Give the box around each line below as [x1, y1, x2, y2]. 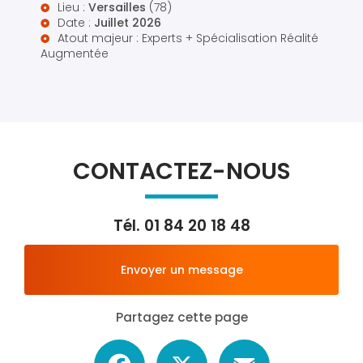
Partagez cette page [115, 309, 248, 327]
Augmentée [41, 45, 109, 62]
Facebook [144, 338, 203, 355]
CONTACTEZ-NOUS [72, 155, 291, 188]
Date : [58, 15, 94, 32]
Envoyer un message [120, 262, 243, 279]
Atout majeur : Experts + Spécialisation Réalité [58, 30, 318, 47]
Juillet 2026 [94, 15, 161, 32]
